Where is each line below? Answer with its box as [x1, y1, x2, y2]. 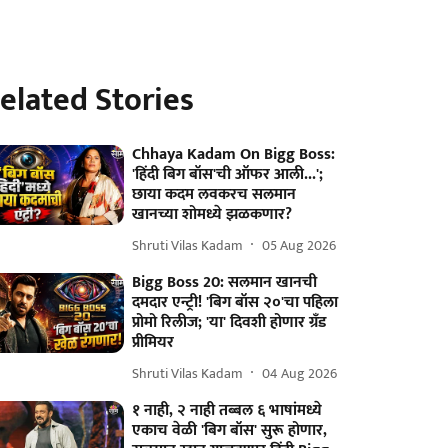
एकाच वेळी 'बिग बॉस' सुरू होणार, [132, 417, 328, 444]
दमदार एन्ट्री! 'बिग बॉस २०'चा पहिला [132, 289, 339, 316]
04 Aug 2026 [262, 361, 338, 385]
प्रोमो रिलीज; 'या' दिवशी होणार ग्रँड [132, 309, 327, 336]
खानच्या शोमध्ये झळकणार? [132, 201, 293, 228]
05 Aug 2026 [262, 233, 337, 257]
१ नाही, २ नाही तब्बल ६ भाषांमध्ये [132, 397, 323, 424]
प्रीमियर [132, 329, 175, 356]
